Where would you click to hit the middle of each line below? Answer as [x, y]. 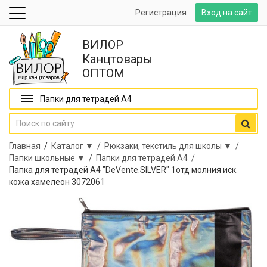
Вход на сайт [227, 13]
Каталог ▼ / [78, 146]
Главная [25, 146]
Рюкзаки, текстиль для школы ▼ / [173, 146]
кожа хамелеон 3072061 [57, 182]
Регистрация [161, 13]
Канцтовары [117, 59]
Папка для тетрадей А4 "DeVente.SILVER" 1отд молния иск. [123, 170]
